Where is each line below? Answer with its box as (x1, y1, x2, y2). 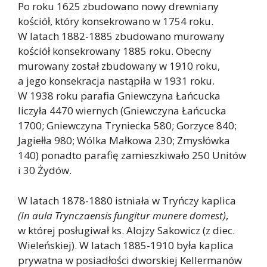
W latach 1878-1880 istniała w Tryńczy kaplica (18, 193, 236, 207)
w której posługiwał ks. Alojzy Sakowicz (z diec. (18, 223, 235, 237)
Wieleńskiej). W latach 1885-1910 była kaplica (18, 238, 234, 252)
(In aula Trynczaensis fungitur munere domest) (18, 208, 226, 222)
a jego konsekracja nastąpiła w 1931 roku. (18, 74, 215, 88)
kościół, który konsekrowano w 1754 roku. (18, 14, 213, 28)
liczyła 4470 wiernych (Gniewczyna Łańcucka (18, 104, 226, 117)
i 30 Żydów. (18, 163, 72, 177)
